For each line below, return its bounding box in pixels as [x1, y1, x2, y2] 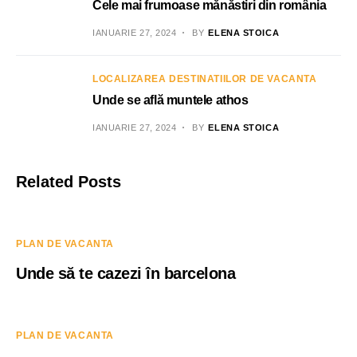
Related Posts [16, 173, 121, 190]
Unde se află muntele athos [92, 93, 249, 107]
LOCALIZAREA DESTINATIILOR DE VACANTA [92, 73, 317, 84]
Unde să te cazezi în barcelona [16, 265, 235, 282]
